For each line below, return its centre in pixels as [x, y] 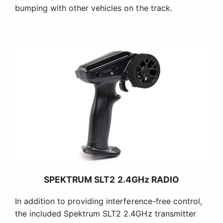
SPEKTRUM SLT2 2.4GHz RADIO [111, 180]
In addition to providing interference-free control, [109, 201]
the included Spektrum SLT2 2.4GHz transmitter [106, 214]
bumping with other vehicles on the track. [94, 8]
